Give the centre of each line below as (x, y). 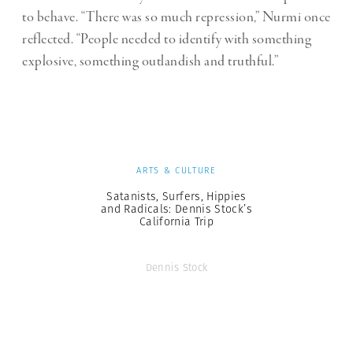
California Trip (176, 222)
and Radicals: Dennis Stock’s (176, 209)
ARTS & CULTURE (176, 171)
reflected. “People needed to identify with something (167, 40)
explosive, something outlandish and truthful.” (150, 62)
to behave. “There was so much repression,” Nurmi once (176, 18)
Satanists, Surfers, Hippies (176, 197)
